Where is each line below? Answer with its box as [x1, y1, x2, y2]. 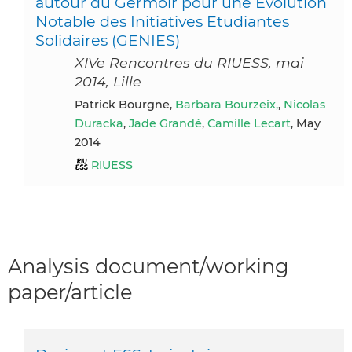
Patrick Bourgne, [82, 97, 175, 112]
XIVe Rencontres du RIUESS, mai [75, 53, 304, 71]
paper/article [8, 279, 132, 304]
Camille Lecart [207, 115, 291, 130]
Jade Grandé [129, 115, 202, 130]
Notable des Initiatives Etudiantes [35, 11, 289, 31]
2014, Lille [75, 72, 141, 90]
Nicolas [284, 97, 325, 112]
